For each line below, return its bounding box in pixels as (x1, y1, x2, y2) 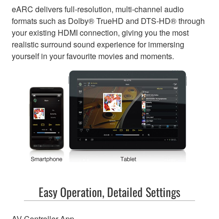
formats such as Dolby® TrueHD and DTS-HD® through (12, 15, 205, 26)
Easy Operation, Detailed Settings (39, 182, 180, 200)
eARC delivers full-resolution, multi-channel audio (12, 3, 184, 15)
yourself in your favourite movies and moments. (12, 50, 174, 62)
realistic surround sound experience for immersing (12, 38, 184, 50)
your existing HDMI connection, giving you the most (12, 26, 189, 38)
